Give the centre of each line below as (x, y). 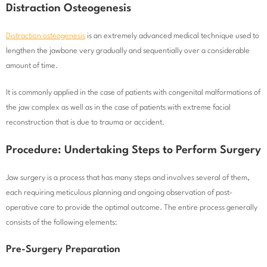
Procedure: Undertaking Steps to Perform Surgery (133, 150)
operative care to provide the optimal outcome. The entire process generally (132, 208)
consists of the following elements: (62, 223)
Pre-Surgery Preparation (63, 250)
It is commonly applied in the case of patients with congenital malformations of (133, 93)
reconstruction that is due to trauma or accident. (85, 123)
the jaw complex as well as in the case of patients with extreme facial (118, 108)
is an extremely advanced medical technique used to (172, 36)
